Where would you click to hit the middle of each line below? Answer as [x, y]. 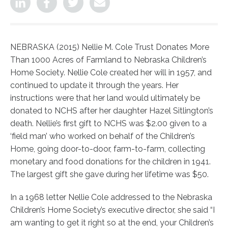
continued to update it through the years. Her [94, 85]
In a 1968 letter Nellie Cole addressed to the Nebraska [111, 197]
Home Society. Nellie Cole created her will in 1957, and [111, 72]
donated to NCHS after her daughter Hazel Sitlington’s [112, 110]
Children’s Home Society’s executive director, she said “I [112, 210]
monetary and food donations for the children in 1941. [110, 161]
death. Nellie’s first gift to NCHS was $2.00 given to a [108, 123]
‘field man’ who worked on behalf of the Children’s [103, 136]
